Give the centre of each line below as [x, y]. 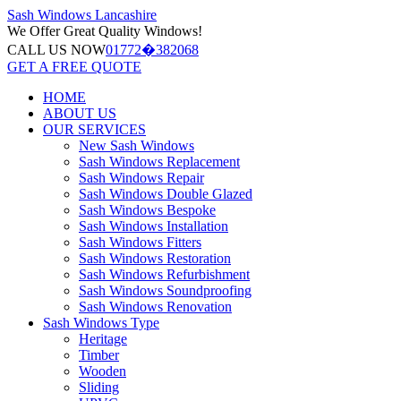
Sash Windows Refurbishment [164, 274]
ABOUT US [80, 113]
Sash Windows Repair [141, 178]
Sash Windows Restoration [155, 258]
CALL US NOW [56, 50]
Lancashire [126, 15]
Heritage [103, 339]
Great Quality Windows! [131, 31]
